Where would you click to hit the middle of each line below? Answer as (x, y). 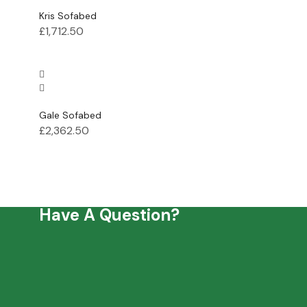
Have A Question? (109, 215)
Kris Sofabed (68, 15)
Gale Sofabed (70, 115)
